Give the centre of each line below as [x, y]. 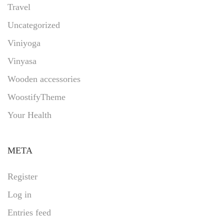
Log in [19, 194]
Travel [19, 7]
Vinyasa [22, 61]
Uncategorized [34, 25]
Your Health [29, 115]
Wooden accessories [44, 79]
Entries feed [29, 212]
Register [22, 176]
